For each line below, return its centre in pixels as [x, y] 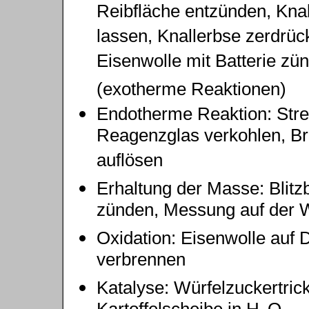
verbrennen [141, 262]
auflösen [130, 162]
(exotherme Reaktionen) [191, 89]
